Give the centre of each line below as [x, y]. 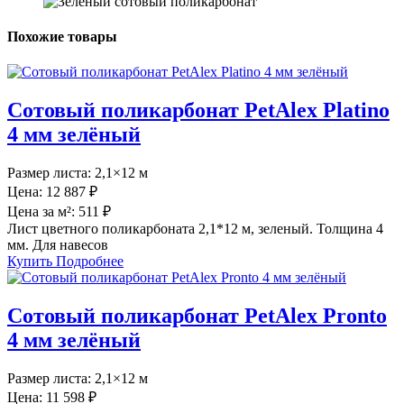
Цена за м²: [43, 211]
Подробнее [90, 261]
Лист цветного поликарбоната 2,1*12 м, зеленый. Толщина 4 [195, 228]
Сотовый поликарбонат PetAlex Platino [198, 110]
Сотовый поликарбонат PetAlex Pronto [197, 315]
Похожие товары [62, 36]
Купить [32, 261]
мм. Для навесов [58, 244]
